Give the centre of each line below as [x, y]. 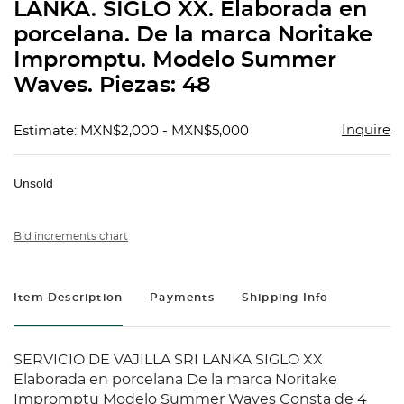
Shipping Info [285, 298]
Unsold [33, 184]
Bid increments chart [71, 237]
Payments [182, 298]
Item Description [69, 298]
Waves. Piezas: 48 [112, 86]
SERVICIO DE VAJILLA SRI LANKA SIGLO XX [168, 360]
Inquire [366, 131]
